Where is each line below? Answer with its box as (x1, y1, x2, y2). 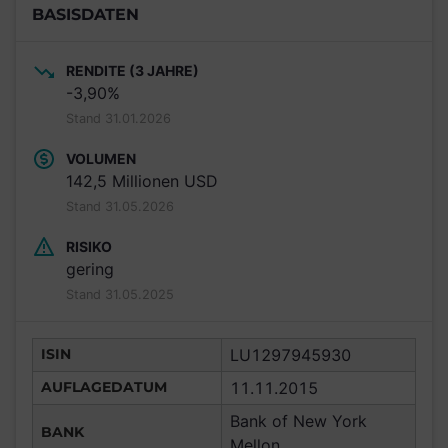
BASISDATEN (32, 4, 139, 24)
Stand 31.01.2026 (66, 111, 171, 127)
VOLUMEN (66, 150, 136, 168)
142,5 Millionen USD (66, 171, 218, 192)
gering (66, 259, 114, 280)
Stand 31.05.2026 (66, 199, 174, 215)
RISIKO (66, 238, 112, 256)
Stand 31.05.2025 (66, 287, 174, 303)
